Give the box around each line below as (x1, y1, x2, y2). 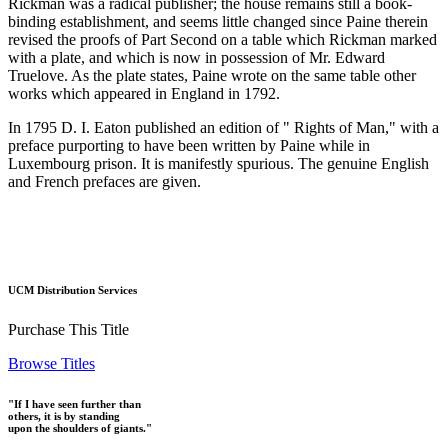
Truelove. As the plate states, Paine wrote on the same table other (8, 67, 416, 85)
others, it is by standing (8, 409, 120, 422)
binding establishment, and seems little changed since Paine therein (8, 13, 428, 31)
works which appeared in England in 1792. (8, 85, 280, 103)
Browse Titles (8, 354, 95, 372)
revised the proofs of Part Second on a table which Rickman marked (8, 31, 437, 49)
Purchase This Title (8, 320, 129, 338)
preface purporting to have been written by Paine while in (8, 137, 370, 155)
